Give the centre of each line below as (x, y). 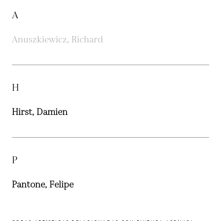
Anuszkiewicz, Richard (57, 40)
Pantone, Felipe (43, 185)
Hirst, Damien (40, 112)
